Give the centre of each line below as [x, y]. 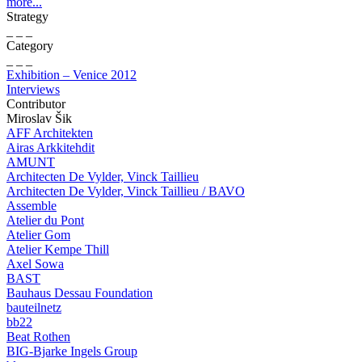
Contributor [36, 104]
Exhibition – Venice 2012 [72, 75]
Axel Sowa [35, 264]
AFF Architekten [50, 133]
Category [30, 46]
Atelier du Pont [45, 220]
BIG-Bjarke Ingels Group [72, 351]
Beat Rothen [38, 337]
